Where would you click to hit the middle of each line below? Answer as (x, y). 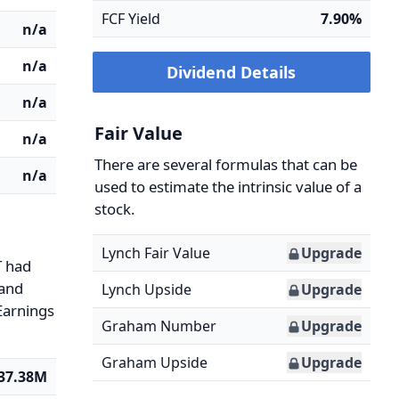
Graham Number (159, 326)
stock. (114, 209)
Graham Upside (154, 362)
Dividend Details (232, 72)
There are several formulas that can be (225, 164)
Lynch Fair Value (155, 253)
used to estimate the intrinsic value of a (228, 187)
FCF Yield (130, 19)
